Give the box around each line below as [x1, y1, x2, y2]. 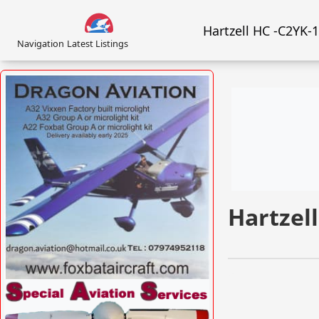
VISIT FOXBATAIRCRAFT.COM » [63, 283, 201, 296]
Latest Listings [67, 36, 128, 50]
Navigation [17, 36, 64, 50]
